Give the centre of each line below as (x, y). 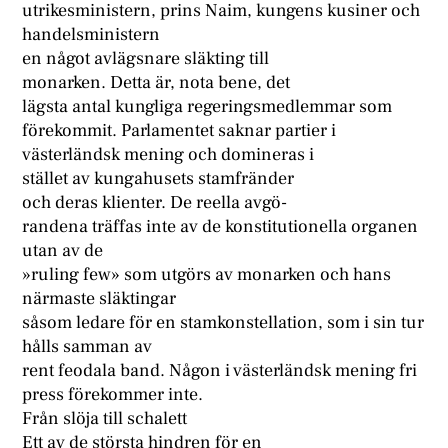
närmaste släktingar (99, 299)
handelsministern (91, 35)
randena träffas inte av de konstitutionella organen (220, 227)
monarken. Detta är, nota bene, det (156, 83)
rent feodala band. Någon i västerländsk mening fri (220, 371)
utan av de (63, 251)
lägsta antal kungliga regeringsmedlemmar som (207, 107)
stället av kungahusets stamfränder (158, 179)
